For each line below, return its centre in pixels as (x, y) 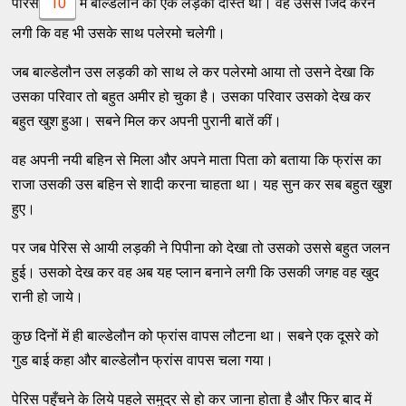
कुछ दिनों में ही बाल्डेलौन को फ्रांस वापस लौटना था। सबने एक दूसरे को (196, 335)
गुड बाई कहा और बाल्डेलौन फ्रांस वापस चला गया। (143, 360)
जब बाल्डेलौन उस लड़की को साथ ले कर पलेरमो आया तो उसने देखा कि (193, 72)
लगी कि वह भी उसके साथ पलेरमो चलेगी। (119, 33)
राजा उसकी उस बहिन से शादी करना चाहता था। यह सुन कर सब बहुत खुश (202, 184)
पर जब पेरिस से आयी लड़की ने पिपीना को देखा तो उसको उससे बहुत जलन (201, 247)
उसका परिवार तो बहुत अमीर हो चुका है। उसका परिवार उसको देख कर (192, 96)
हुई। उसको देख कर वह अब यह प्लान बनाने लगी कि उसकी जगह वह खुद (196, 272)
